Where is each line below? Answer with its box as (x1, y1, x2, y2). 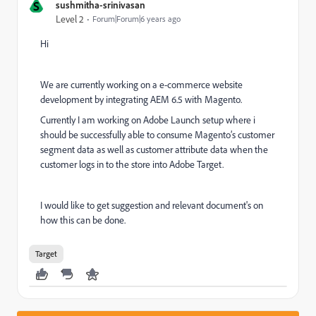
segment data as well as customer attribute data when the (40, 143, 268, 156)
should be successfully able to (40, 128, 157, 141)
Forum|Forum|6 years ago (92, 13, 181, 24)
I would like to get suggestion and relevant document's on (40, 199, 263, 212)
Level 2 (56, 13, 84, 25)
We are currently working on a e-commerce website (40, 78, 243, 91)
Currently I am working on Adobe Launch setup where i (40, 114, 255, 126)
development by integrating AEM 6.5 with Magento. (40, 93, 244, 106)
